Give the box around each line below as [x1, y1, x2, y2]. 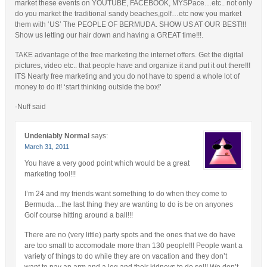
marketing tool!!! [24, 170, 76, 179]
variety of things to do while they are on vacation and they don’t [24, 252, 227, 261]
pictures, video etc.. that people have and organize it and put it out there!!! [14, 61, 250, 70]
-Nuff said [14, 103, 46, 111]
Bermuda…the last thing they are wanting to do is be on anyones [24, 200, 233, 209]
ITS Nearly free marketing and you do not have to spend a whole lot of [14, 72, 240, 81]
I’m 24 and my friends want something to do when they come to [24, 190, 227, 198]
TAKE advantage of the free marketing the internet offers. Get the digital [14, 51, 243, 60]
